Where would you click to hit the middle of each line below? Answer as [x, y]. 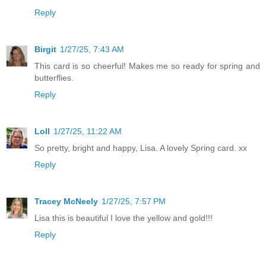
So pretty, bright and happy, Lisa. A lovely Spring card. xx [141, 148]
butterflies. [54, 77]
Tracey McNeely [66, 201]
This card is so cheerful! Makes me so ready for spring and [147, 66]
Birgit [45, 49]
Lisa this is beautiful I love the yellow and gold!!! [123, 218]
